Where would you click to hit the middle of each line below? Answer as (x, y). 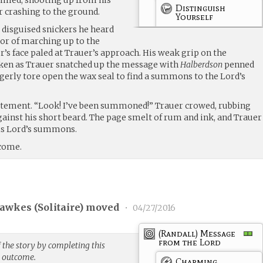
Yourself (195, 16)
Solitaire (59, 208)
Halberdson (202, 64)
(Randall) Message (197, 233)
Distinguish (201, 8)
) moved (101, 208)
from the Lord (190, 242)
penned (239, 64)
